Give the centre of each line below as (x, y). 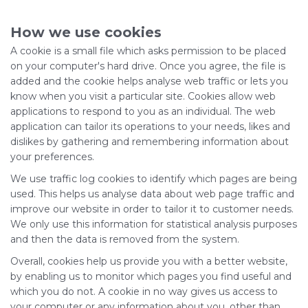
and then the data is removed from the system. (125, 239)
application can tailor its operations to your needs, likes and (150, 126)
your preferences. (52, 157)
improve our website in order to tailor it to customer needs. (152, 209)
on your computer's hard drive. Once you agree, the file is (148, 66)
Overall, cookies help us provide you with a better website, (149, 261)
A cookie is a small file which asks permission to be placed (148, 51)
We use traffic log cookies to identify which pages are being (154, 179)
